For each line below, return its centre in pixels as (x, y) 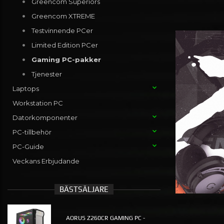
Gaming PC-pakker (66, 60)
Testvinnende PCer (62, 31)
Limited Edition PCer (64, 45)
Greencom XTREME (63, 16)
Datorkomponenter (45, 118)
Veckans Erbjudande (46, 161)
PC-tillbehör (32, 132)
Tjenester (46, 74)
